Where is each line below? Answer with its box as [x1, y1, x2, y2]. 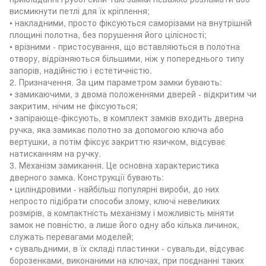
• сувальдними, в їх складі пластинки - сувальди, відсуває [9, 242, 244, 254]
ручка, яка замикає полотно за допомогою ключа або [9, 123, 224, 135]
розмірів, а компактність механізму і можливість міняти [9, 206, 234, 218]
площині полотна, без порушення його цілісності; [9, 28, 207, 40]
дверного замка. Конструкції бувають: [9, 170, 164, 183]
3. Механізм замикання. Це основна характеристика [9, 159, 219, 171]
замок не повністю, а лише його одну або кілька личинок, [9, 218, 239, 230]
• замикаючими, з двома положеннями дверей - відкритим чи [9, 87, 256, 100]
